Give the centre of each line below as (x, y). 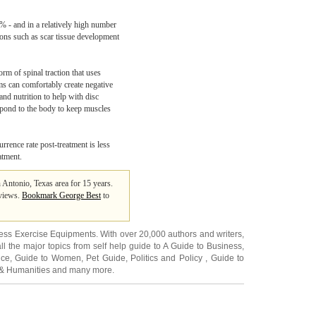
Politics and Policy (168, 258)
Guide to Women (48, 258)
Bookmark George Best (61, 195)
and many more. (82, 270)
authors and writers (205, 234)
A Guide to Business (203, 246)
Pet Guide (106, 258)
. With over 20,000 (132, 234)
